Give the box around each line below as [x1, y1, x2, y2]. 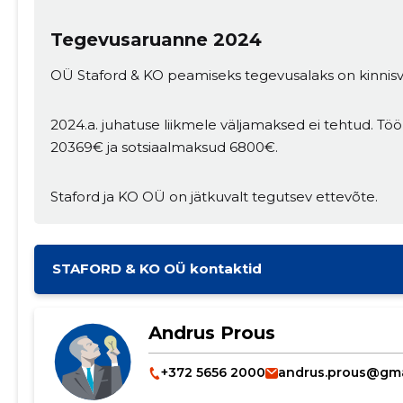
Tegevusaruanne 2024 [49, 29, 262, 51]
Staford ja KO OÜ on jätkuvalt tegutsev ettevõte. [49, 188, 378, 206]
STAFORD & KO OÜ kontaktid [51, 260, 262, 278]
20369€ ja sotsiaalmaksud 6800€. [49, 139, 278, 157]
